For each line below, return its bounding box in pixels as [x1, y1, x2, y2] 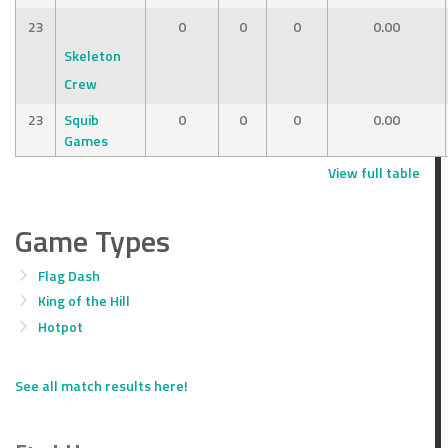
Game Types [15, 217, 171, 264]
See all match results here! [15, 374, 189, 396]
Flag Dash [37, 265, 100, 286]
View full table [328, 161, 420, 183]
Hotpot [37, 315, 83, 337]
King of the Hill [37, 290, 130, 312]
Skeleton [64, 45, 122, 66]
